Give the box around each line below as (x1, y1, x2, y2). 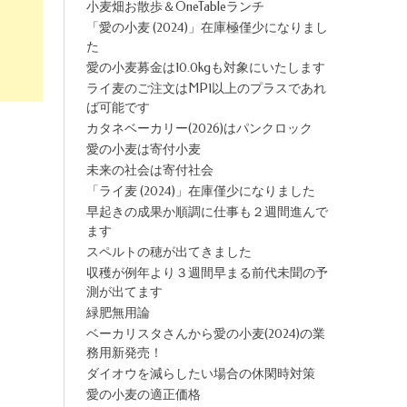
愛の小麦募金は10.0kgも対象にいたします (85, 60, 325, 75)
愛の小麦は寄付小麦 (85, 142, 201, 157)
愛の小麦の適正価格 (85, 387, 201, 402)
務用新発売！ (85, 345, 163, 361)
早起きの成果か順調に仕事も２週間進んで (85, 204, 328, 220)
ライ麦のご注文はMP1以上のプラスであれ (85, 81, 326, 96)
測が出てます (85, 284, 163, 300)
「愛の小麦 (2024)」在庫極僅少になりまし (85, 20, 328, 35)
